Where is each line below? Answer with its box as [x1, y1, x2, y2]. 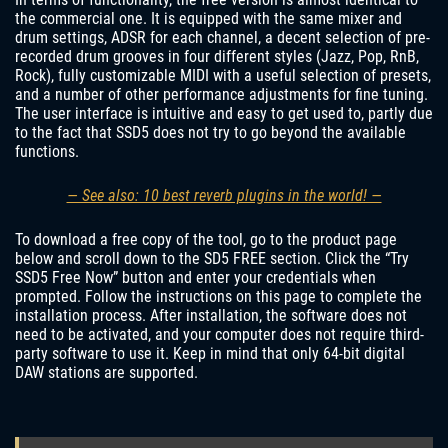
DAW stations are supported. [15, 363, 198, 383]
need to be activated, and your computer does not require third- [15, 325, 424, 345]
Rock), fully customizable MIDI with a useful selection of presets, [15, 66, 431, 86]
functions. [15, 142, 79, 162]
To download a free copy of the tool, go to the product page [15, 230, 397, 250]
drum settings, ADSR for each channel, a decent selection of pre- [15, 28, 430, 48]
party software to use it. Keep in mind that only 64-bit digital [15, 344, 405, 364]
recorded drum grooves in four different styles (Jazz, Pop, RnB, [15, 47, 419, 67]
